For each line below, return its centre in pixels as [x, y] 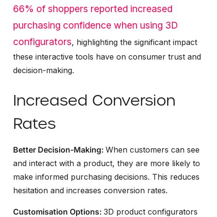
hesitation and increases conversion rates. [90, 190]
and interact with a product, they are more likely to [106, 163]
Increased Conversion [94, 100]
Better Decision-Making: [59, 149]
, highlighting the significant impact [134, 42]
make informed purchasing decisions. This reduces [106, 177]
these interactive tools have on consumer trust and [107, 56]
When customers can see [152, 149]
